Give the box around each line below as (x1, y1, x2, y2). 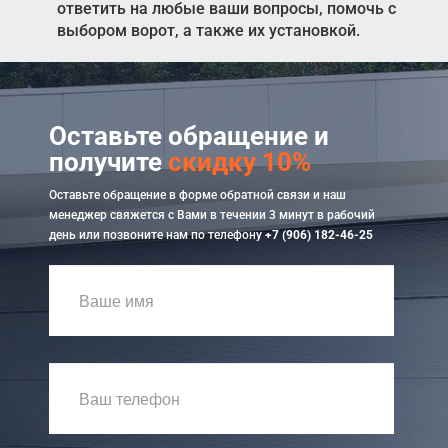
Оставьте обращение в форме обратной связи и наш (49, 187, 346, 202)
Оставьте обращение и (49, 120, 329, 151)
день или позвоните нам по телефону (49, 227, 265, 242)
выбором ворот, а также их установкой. (56, 21, 360, 41)
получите (49, 146, 168, 177)
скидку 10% (168, 146, 311, 177)
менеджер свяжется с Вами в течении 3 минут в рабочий (49, 207, 375, 222)
